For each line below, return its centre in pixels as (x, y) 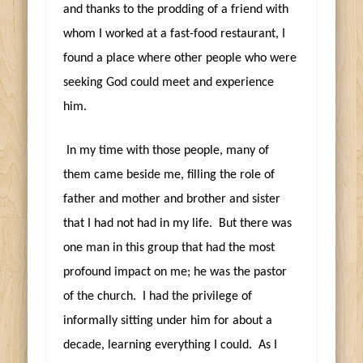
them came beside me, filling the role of (169, 175)
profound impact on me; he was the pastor (175, 272)
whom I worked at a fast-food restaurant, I (175, 34)
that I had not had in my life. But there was (178, 223)
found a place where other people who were (180, 58)
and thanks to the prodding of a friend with (176, 9)
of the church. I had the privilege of (158, 296)
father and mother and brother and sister (172, 199)
